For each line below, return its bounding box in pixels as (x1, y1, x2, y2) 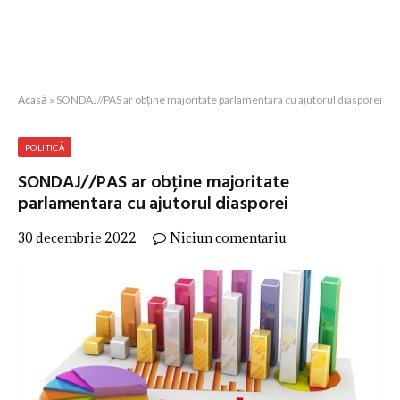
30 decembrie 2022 (18, 229, 137, 246)
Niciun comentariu (170, 229, 287, 246)
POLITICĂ (25, 142, 65, 153)
